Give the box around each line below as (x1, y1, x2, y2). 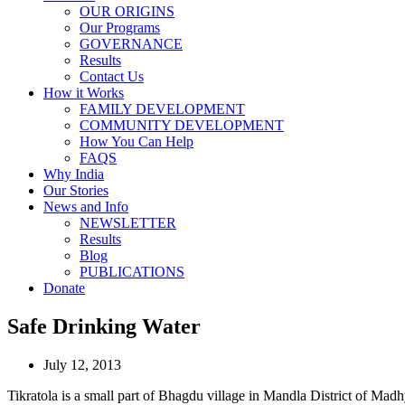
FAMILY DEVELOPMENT (80, 101, 245, 117)
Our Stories (43, 183, 108, 198)
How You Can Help (80, 134, 193, 149)
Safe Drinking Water (7, 314, 201, 338)
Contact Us (80, 69, 144, 84)
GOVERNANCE (80, 36, 183, 52)
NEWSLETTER (80, 215, 176, 231)
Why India (43, 166, 104, 182)
